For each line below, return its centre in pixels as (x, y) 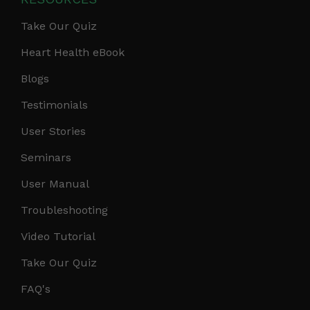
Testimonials (54, 105)
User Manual (55, 184)
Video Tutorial (58, 237)
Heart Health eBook (73, 53)
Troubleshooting (64, 210)
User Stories (53, 131)
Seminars (46, 158)
